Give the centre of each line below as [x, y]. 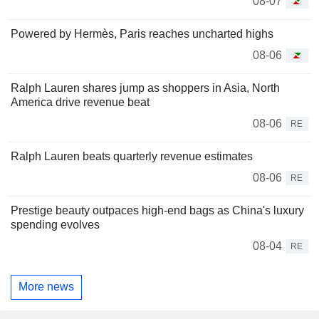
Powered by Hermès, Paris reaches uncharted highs [142, 33]
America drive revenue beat [80, 102]
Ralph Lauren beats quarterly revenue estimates [132, 156]
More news [46, 287]
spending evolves [55, 224]
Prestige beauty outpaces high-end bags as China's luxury [157, 210]
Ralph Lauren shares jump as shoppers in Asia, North [145, 88]
